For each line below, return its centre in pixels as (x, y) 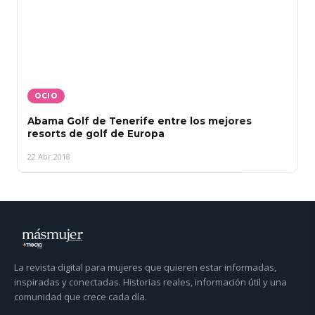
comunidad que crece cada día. (81, 297)
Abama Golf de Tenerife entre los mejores (140, 121)
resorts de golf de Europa (96, 134)
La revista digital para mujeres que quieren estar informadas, (145, 267)
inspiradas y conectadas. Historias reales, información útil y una (150, 282)
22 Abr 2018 (49, 156)
